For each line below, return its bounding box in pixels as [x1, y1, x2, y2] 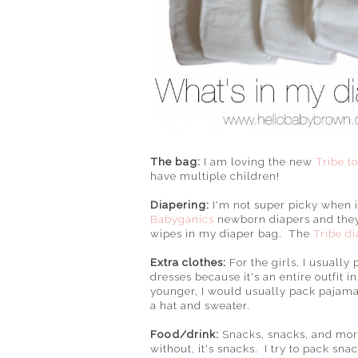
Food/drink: [150, 327, 222, 340]
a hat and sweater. [150, 298, 250, 312]
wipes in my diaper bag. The [150, 226, 313, 240]
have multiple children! [150, 169, 280, 182]
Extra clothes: [150, 255, 226, 268]
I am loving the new [201, 154, 316, 168]
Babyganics [150, 212, 214, 225]
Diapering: [150, 197, 209, 211]
